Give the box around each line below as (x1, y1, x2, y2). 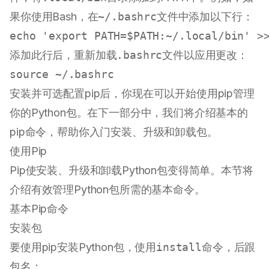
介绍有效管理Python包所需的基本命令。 (10, 183, 205, 196)
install (156, 241, 202, 254)
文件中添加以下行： (156, 10, 253, 23)
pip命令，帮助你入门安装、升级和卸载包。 (10, 125, 218, 139)
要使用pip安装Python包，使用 (10, 241, 157, 254)
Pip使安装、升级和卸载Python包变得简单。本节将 (10, 164, 253, 177)
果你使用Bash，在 (10, 10, 98, 23)
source (10, 68, 49, 81)
